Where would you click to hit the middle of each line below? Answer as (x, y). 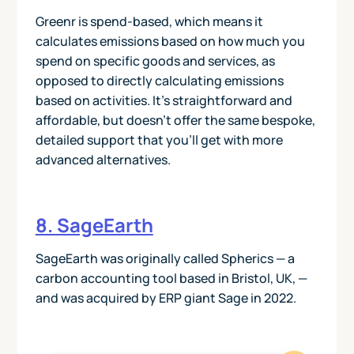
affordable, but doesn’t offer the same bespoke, (175, 121)
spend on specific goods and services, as (155, 61)
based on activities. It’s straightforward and (164, 101)
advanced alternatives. (103, 160)
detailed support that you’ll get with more (159, 140)
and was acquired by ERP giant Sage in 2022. (166, 298)
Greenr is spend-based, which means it (149, 22)
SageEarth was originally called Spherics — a (165, 259)
